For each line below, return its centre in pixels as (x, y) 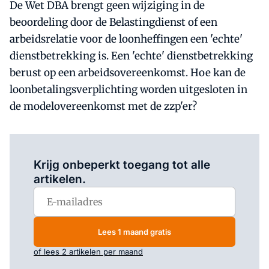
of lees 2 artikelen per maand (88, 252)
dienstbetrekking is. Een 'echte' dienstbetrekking (131, 56)
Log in (92, 148)
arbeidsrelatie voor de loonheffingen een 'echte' (126, 39)
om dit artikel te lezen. (146, 148)
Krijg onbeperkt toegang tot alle (122, 165)
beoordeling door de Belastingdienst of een (113, 22)
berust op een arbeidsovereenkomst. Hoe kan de (128, 73)
